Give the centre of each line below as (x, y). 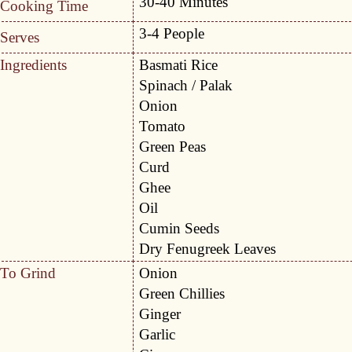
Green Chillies (182, 293)
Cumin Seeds (180, 228)
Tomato (163, 126)
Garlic (158, 334)
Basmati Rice (179, 65)
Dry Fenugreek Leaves (208, 249)
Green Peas (173, 147)
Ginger (160, 314)
